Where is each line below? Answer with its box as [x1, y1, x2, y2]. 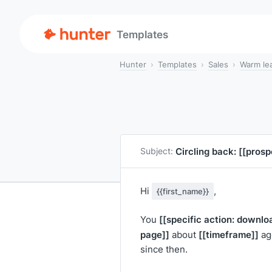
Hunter [120, 59, 146, 70]
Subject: [140, 145, 173, 157]
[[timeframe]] [199, 228, 259, 241]
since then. [140, 243, 188, 256]
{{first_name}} [157, 186, 209, 197]
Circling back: [175, 144, 239, 158]
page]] [140, 228, 169, 241]
